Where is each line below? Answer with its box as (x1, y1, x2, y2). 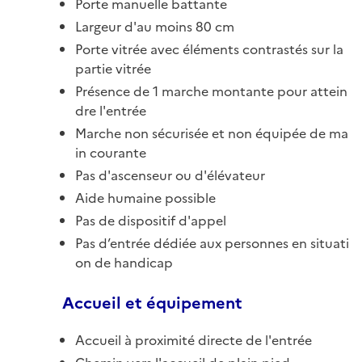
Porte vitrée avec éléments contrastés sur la (75, 39, 343, 59)
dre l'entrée (75, 100, 146, 120)
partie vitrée (75, 58, 151, 78)
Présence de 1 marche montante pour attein (75, 81, 347, 101)
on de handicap (75, 252, 173, 272)
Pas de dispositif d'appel (75, 210, 226, 230)
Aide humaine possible (75, 187, 216, 208)
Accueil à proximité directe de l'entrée (75, 330, 312, 350)
